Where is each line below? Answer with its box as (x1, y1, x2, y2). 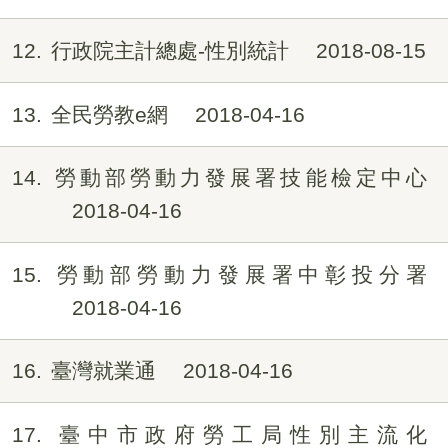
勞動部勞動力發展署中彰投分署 (50, 262, 427, 286)
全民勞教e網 (50, 102, 174, 126)
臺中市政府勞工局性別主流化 (50, 423, 427, 446)
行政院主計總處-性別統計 (50, 39, 295, 63)
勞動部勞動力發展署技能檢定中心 (50, 166, 427, 190)
